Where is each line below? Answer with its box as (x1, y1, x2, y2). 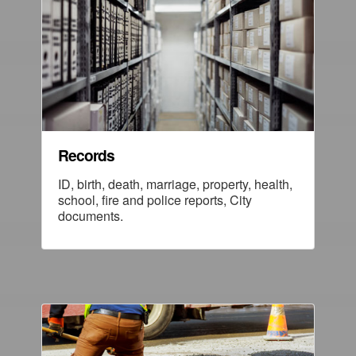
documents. (58, 206, 123, 225)
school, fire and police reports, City (58, 190, 252, 209)
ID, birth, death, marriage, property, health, (58, 174, 292, 193)
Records (58, 143, 114, 166)
